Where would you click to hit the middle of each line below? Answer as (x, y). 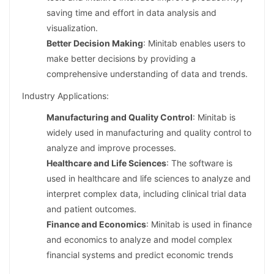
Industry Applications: (65, 95)
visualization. (72, 28)
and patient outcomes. (91, 209)
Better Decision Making (95, 43)
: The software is (199, 163)
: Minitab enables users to (194, 43)
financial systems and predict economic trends (140, 254)
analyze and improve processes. (111, 147)
